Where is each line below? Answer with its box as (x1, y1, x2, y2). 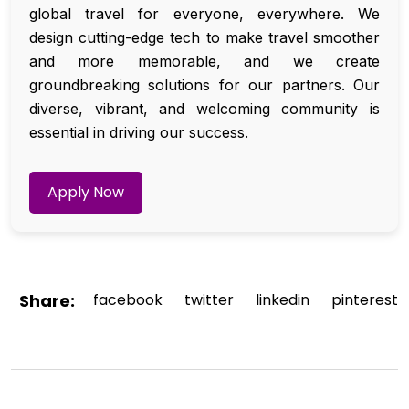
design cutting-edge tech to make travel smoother (29, 28, 380, 47)
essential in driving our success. (29, 123, 248, 142)
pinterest (331, 289, 398, 311)
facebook (93, 289, 163, 311)
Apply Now (47, 182, 124, 204)
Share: (19, 288, 75, 312)
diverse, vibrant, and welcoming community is (29, 100, 380, 119)
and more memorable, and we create (29, 52, 380, 71)
